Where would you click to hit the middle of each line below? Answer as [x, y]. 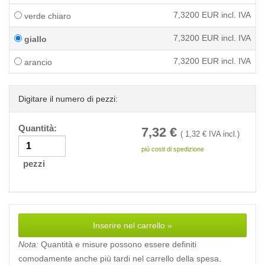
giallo [34, 39]
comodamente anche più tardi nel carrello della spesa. [120, 258]
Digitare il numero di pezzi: [68, 99]
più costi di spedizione [173, 149]
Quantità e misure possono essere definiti [117, 244]
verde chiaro [46, 16]
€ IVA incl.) [220, 134]
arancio [37, 62]
